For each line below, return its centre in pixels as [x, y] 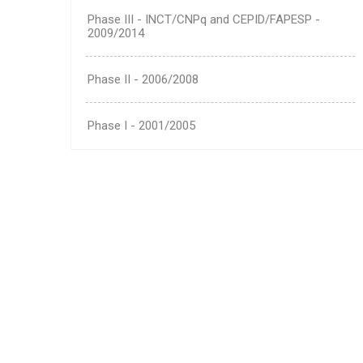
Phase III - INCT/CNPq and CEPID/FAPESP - [204, 20]
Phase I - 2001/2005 [141, 126]
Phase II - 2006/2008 [143, 80]
